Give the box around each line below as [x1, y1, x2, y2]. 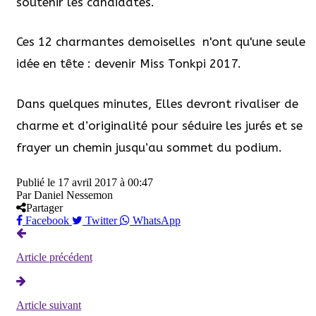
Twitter [83, 214, 120, 227]
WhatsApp [130, 214, 181, 227]
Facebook [23, 214, 72, 227]
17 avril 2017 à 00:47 [58, 176, 153, 189]
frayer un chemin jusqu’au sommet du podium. [16, 140, 282, 154]
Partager [26, 202, 63, 214]
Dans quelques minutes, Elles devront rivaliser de [16, 96, 298, 111]
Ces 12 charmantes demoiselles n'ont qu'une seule [16, 35, 305, 49]
